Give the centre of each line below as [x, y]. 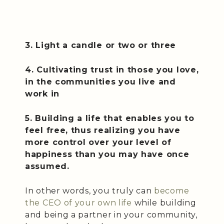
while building [164, 202]
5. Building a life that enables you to [110, 118]
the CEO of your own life [78, 202]
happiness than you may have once [107, 154]
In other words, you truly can [88, 190]
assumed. [47, 166]
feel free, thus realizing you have [103, 130]
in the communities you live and [100, 81]
